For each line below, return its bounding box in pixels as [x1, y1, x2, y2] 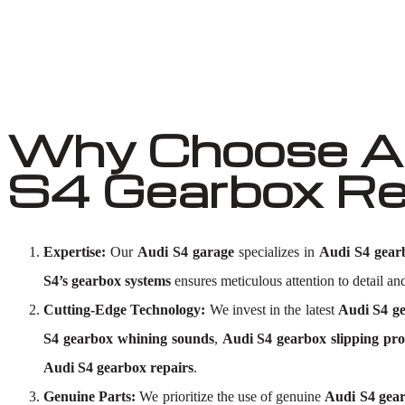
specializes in [234, 244, 319, 259]
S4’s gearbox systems [43, 273, 171, 288]
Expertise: [43, 244, 106, 259]
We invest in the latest [205, 302, 339, 317]
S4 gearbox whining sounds [43, 331, 214, 346]
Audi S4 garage [137, 244, 234, 259]
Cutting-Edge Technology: [43, 302, 206, 317]
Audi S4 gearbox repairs [43, 360, 193, 375]
